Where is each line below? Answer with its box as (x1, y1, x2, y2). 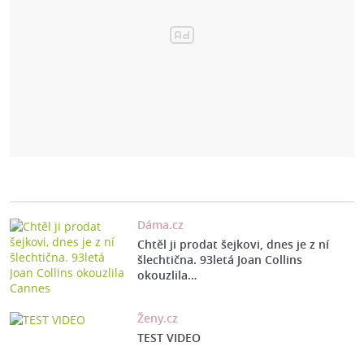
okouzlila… (136, 267, 197, 284)
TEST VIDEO (136, 330, 201, 346)
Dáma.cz (136, 217, 184, 233)
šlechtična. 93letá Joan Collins (136, 252, 302, 268)
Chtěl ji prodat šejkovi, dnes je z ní (136, 236, 329, 253)
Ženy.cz (136, 310, 178, 327)
